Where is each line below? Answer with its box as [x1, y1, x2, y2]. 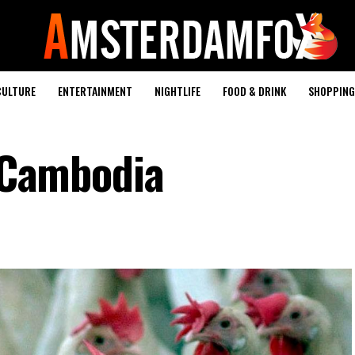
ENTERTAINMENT [58, 82, 132, 99]
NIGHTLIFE [155, 82, 200, 99]
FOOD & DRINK [223, 82, 286, 99]
